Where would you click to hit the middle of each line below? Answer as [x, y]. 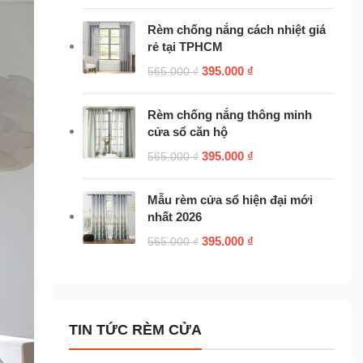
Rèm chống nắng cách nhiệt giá [237, 29]
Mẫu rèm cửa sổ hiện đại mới [231, 199]
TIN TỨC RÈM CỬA [136, 329]
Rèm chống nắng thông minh [230, 114]
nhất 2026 [175, 216]
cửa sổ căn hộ [188, 131]
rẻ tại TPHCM [186, 46]
